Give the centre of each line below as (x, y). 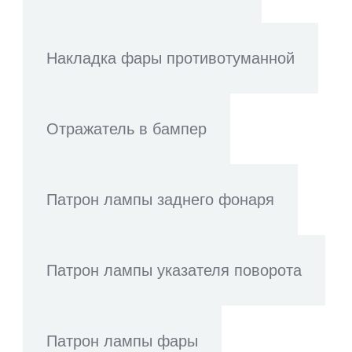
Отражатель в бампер (126, 129)
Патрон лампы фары (122, 341)
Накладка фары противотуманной (170, 58)
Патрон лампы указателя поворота (174, 270)
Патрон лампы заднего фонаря (160, 200)
